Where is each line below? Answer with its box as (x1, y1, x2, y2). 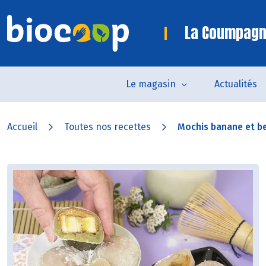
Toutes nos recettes (64, 121, 151, 132)
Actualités (214, 78, 257, 90)
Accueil (7, 121, 37, 132)
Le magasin (125, 78, 176, 90)
